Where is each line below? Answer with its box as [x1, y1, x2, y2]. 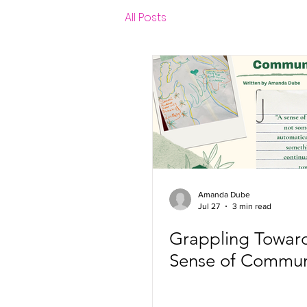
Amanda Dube [198, 190, 250, 199]
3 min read [232, 201, 271, 211]
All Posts [125, 10, 167, 25]
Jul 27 [198, 201, 220, 211]
